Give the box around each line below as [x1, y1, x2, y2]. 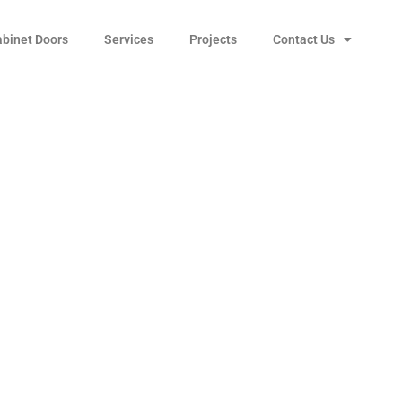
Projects [189, 32, 238, 47]
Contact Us [273, 32, 336, 47]
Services [104, 32, 154, 47]
